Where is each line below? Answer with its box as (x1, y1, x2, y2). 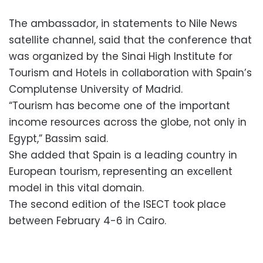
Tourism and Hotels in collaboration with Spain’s (9, 65, 252, 80)
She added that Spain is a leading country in (9, 147, 237, 162)
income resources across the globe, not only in (9, 114, 247, 129)
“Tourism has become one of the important (9, 98, 230, 113)
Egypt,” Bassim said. (9, 131, 108, 146)
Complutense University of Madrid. (9, 82, 183, 96)
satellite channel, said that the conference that (9, 32, 252, 47)
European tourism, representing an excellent (9, 164, 232, 178)
